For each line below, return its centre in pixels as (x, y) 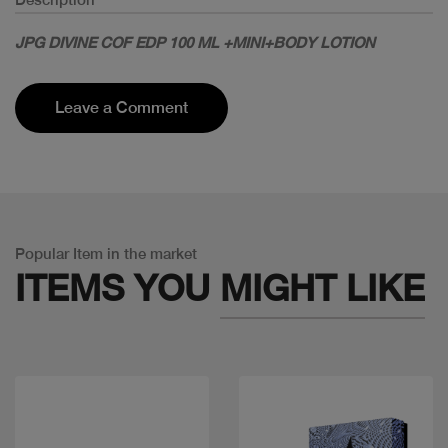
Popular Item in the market (106, 253)
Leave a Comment (121, 107)
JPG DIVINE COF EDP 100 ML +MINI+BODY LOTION (197, 42)
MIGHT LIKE (322, 287)
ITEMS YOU (117, 287)
